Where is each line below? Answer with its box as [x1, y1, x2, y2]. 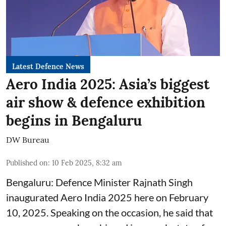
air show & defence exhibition [6, 93, 205, 111]
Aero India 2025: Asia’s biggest [6, 75, 210, 93]
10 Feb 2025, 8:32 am [52, 158, 122, 167]
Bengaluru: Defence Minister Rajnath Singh [6, 176, 193, 188]
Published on [6, 158, 48, 167]
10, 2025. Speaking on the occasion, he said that [6, 206, 213, 218]
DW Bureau [6, 134, 49, 145]
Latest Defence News [12, 62, 84, 71]
